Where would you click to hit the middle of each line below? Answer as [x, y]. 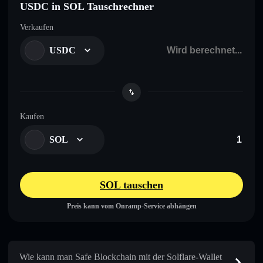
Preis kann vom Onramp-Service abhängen [131, 206]
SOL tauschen [131, 185]
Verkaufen [37, 27]
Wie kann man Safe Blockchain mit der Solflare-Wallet [121, 257]
